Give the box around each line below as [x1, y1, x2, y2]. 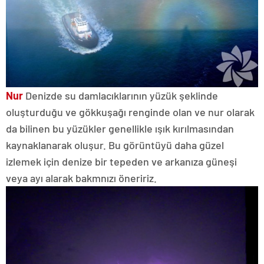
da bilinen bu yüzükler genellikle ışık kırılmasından [6, 122, 234, 136]
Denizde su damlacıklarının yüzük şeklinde [23, 89, 218, 103]
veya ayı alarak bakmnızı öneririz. [6, 171, 157, 185]
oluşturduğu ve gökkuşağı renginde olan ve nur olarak [6, 105, 255, 119]
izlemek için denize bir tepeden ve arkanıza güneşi [6, 155, 237, 169]
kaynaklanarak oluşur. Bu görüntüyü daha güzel [6, 138, 224, 152]
